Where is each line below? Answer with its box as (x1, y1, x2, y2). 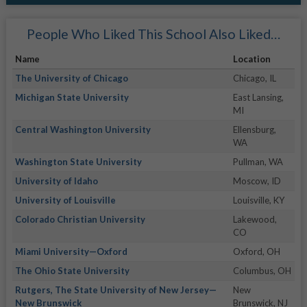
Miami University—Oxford (14, 246, 127, 258)
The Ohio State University (14, 265, 130, 277)
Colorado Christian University (14, 214, 145, 225)
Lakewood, (232, 214, 277, 225)
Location (232, 53, 271, 65)
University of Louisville (14, 195, 116, 206)
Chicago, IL (232, 73, 276, 84)
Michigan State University (14, 92, 129, 103)
